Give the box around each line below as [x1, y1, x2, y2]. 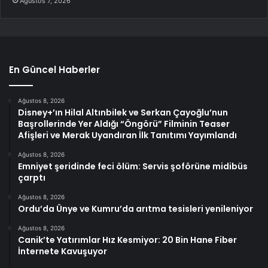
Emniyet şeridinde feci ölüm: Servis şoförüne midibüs [18, 160, 248, 173]
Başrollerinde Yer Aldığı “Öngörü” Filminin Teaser [18, 118, 230, 130]
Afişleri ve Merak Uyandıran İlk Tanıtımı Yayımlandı [18, 129, 237, 142]
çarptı [18, 172, 45, 184]
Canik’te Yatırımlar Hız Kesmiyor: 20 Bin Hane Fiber [18, 234, 237, 246]
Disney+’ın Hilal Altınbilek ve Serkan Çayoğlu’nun [18, 106, 228, 119]
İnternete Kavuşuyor [18, 245, 107, 258]
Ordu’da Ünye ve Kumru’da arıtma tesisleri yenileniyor [18, 203, 253, 215]
